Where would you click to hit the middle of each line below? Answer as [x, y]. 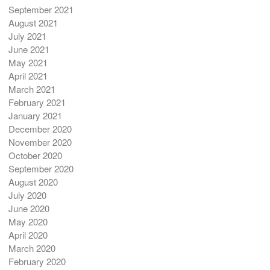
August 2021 [33, 23]
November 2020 [40, 142]
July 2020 [27, 195]
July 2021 [27, 36]
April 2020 [28, 235]
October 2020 [35, 155]
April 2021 [28, 76]
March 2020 [32, 248]
